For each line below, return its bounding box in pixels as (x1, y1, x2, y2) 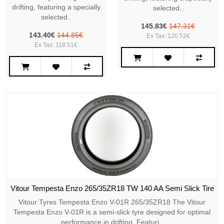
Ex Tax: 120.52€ (146, 32, 190, 40)
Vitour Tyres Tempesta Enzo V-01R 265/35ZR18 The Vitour (18, 198, 205, 206)
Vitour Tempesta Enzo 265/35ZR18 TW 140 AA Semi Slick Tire (10, 184, 214, 193)
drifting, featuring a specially (11, 3, 100, 11)
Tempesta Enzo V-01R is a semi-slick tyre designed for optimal (13, 208, 210, 216)
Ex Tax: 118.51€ (34, 41, 77, 49)
